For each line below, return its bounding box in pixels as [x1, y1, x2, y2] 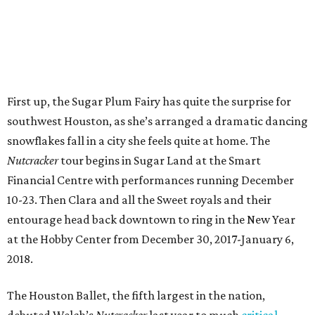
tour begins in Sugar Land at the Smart [58, 153, 261, 167]
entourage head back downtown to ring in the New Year [7, 212, 295, 226]
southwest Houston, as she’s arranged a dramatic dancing [7, 114, 308, 128]
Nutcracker [7, 153, 58, 167]
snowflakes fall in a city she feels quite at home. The [7, 134, 270, 148]
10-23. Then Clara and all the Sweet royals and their [7, 193, 271, 207]
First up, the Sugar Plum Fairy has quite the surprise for [7, 94, 291, 108]
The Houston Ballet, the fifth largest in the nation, [7, 288, 265, 302]
